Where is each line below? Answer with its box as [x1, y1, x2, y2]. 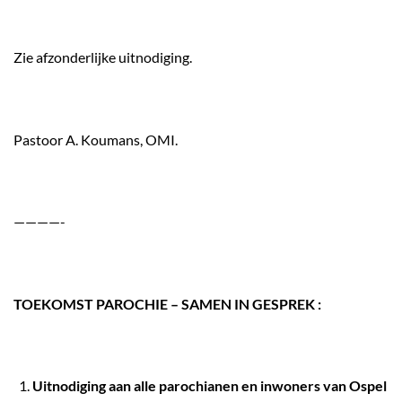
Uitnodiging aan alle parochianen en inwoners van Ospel [31, 377, 387, 395]
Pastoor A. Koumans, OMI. [13, 130, 178, 148]
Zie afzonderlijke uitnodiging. [13, 48, 192, 66]
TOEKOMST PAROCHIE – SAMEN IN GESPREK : [13, 294, 321, 312]
